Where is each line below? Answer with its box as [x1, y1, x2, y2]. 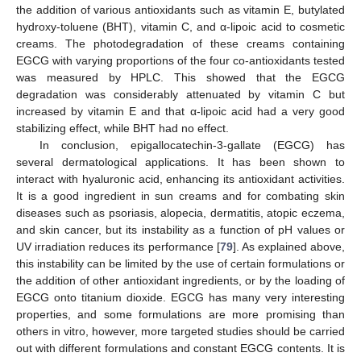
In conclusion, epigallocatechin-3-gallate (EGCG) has [39, 138, 345, 151]
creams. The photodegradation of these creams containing [16, 36, 345, 50]
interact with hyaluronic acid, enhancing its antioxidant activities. [16, 172, 345, 185]
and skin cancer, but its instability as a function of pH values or [16, 222, 345, 236]
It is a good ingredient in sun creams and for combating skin [16, 189, 345, 202]
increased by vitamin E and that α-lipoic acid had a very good [16, 104, 345, 118]
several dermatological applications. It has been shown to [16, 155, 345, 168]
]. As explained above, [232, 239, 345, 253]
